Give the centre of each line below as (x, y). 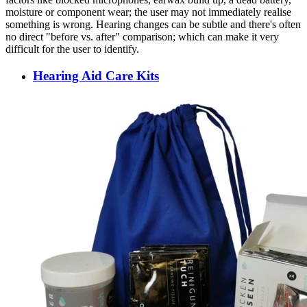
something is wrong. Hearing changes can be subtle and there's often (153, 25)
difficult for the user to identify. (72, 49)
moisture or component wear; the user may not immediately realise (148, 12)
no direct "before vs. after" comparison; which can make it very (142, 37)
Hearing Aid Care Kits (96, 76)
